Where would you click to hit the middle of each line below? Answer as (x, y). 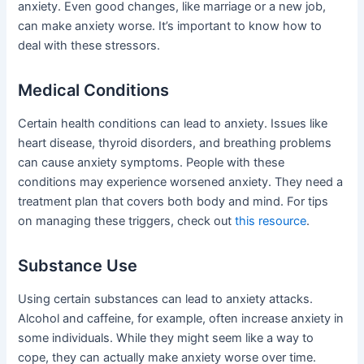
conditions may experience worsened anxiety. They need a (181, 182)
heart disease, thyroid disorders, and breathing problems (175, 143)
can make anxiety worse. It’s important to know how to (170, 26)
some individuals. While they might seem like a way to (166, 338)
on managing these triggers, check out (127, 221)
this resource (271, 221)
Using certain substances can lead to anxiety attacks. (166, 299)
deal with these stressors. (89, 46)
